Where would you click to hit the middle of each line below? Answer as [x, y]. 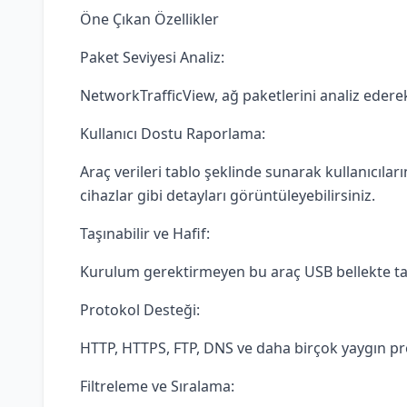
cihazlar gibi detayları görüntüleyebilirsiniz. [228, 195]
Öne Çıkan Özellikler [149, 19]
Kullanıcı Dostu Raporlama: [173, 134]
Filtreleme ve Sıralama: [157, 386]
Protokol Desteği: [140, 310]
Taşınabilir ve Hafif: [145, 233]
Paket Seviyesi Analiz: [152, 57]
